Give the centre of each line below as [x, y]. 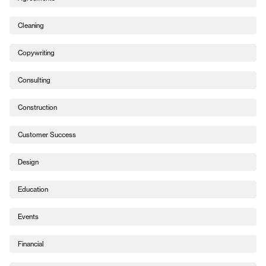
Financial [31, 244]
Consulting [34, 80]
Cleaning [31, 25]
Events [28, 216]
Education [33, 189]
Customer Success [47, 134]
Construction [37, 107]
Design [28, 162]
